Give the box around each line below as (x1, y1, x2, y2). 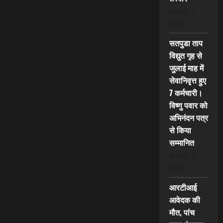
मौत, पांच (169, 206, 195, 219)
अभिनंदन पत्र (169, 111, 208, 124)
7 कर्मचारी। (169, 87, 203, 99)
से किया (169, 124, 191, 136)
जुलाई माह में (169, 62, 204, 74)
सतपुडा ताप (169, 37, 203, 49)
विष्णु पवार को (169, 99, 208, 111)
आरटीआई (169, 181, 197, 194)
